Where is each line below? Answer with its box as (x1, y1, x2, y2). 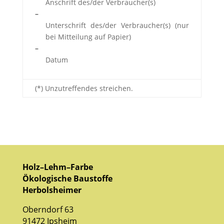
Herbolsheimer (22, 184, 81, 195)
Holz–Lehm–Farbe (22, 161, 93, 172)
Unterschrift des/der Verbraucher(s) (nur (45, 20, 189, 30)
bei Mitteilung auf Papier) (45, 31, 131, 41)
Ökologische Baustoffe (22, 172, 112, 184)
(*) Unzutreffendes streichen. (34, 83, 133, 93)
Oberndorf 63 (22, 203, 73, 215)
